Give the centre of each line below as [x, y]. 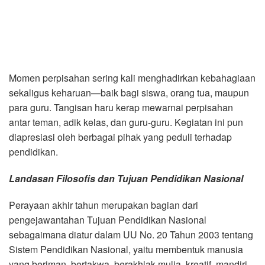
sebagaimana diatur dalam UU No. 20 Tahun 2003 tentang [131, 234]
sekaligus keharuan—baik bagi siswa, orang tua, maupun [129, 92]
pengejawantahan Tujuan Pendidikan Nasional [108, 219]
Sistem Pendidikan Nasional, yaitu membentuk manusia [126, 249]
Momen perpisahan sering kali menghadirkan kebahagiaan [132, 77]
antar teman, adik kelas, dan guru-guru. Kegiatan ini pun [126, 122]
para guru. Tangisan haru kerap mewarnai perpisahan [121, 107]
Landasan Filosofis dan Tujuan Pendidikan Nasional [126, 178]
